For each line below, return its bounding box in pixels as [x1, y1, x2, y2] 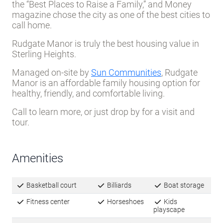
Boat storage [162, 181, 204, 189]
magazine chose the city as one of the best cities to [12, 9, 210, 20]
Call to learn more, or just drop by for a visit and [12, 106, 195, 117]
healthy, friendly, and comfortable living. [12, 88, 165, 99]
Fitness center [24, 197, 70, 206]
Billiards [105, 181, 131, 189]
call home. [12, 19, 52, 30]
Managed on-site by [12, 67, 91, 78]
